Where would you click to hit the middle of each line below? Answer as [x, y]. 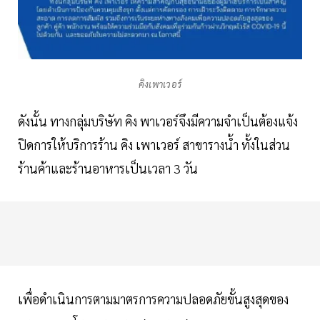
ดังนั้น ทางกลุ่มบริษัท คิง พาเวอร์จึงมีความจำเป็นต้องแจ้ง [158, 121]
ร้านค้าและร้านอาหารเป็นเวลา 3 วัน [108, 168]
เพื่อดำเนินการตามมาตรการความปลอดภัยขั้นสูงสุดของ [153, 299]
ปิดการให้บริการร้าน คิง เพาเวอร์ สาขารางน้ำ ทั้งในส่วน [154, 144]
